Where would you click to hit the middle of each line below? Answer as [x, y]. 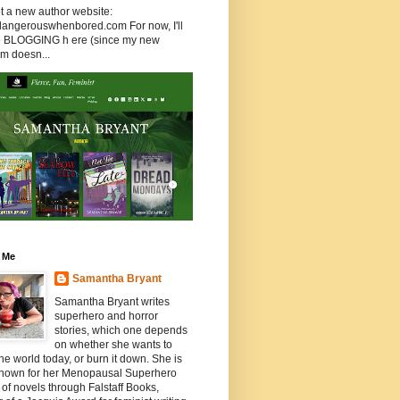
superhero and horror [106, 317]
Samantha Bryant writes [112, 302]
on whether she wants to [113, 345]
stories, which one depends [121, 331]
